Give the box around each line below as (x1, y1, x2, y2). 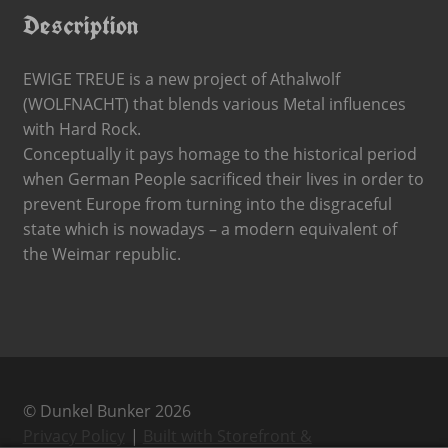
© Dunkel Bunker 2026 (22, 400, 191, 423)
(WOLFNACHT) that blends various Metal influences (22, 92, 406, 115)
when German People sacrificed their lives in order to (22, 167, 424, 190)
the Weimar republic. (22, 242, 181, 265)
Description (22, 7, 139, 42)
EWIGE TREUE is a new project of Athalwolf (22, 67, 340, 90)
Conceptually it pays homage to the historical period (22, 142, 417, 165)
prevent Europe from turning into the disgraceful (22, 192, 392, 215)
